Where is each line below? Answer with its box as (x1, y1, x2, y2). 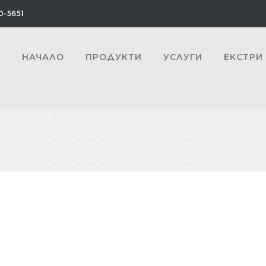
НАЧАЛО (21, 52, 64, 62)
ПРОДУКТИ (85, 52, 142, 62)
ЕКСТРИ (223, 52, 263, 62)
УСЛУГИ (163, 52, 202, 62)
